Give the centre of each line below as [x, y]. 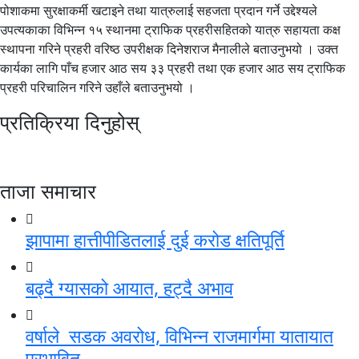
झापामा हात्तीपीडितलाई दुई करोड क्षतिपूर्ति [155, 240]
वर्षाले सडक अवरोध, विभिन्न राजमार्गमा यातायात [179, 336]
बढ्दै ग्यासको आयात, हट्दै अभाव [129, 288]
